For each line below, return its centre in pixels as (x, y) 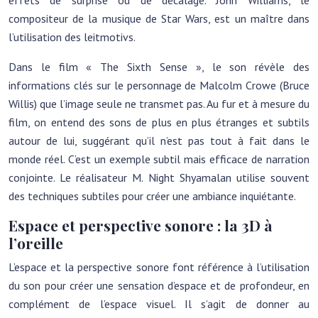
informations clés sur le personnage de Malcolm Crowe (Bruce (159, 85)
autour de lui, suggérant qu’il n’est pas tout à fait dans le (159, 141)
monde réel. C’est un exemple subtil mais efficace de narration (159, 159)
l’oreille (36, 243)
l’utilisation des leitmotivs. (72, 37)
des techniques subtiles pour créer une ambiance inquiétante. (152, 196)
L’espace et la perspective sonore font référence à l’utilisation (159, 267)
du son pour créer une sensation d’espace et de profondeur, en (159, 285)
